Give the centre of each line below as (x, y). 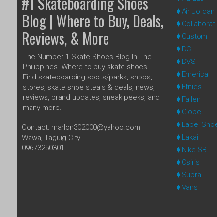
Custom (194, 36)
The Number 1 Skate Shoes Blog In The (87, 56)
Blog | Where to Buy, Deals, (93, 20)
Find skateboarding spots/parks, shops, (87, 77)
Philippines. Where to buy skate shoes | (87, 67)
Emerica (195, 74)
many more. (42, 107)
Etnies (191, 86)
